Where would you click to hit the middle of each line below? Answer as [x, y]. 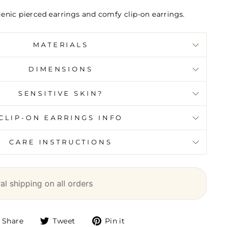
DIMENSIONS [61, 69]
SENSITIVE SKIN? [61, 94]
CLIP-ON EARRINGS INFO [84, 118]
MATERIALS [61, 45]
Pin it [115, 221]
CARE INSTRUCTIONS [61, 142]
